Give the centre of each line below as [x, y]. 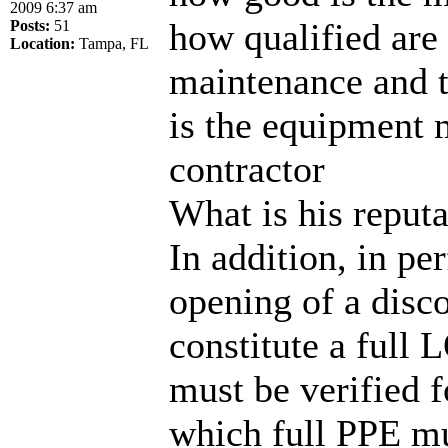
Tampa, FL [112, 43]
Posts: [30, 25]
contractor [247, 168]
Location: [42, 43]
